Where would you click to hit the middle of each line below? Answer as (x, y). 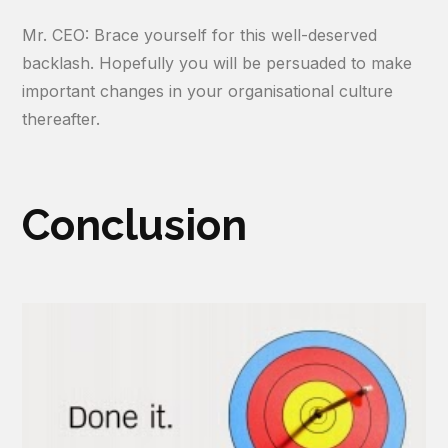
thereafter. (61, 119)
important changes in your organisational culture (208, 91)
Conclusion (135, 226)
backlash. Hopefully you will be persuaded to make (217, 63)
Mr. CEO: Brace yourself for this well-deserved (200, 35)
